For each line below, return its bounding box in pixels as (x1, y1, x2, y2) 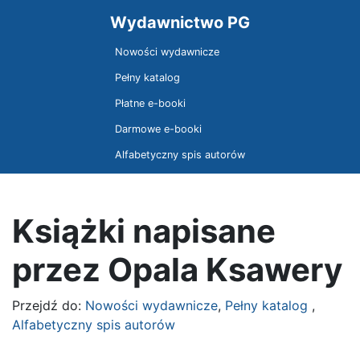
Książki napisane (12, 211, 276, 251)
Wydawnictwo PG (110, 13, 250, 32)
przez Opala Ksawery (12, 250, 342, 289)
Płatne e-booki (115, 96, 186, 109)
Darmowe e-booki (115, 122, 202, 135)
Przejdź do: (12, 297, 85, 313)
